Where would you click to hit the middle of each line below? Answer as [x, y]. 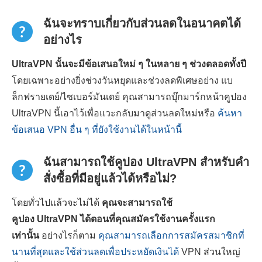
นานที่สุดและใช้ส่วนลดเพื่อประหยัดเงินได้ [95, 252]
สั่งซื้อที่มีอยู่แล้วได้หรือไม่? [110, 178]
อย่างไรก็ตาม [69, 235]
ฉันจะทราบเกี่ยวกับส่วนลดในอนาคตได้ [142, 23]
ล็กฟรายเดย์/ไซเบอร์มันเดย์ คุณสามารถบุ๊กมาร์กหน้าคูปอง [129, 97]
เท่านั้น [25, 235]
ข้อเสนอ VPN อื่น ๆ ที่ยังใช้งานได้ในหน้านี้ [97, 130]
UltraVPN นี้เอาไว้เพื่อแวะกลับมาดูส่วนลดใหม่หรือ [115, 113]
